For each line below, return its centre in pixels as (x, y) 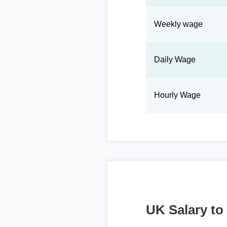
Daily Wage (175, 60)
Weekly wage (179, 24)
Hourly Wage (178, 95)
